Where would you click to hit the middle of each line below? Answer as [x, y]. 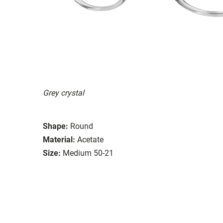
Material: [59, 139]
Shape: [56, 126]
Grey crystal [63, 93]
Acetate [90, 139]
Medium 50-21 [88, 153]
